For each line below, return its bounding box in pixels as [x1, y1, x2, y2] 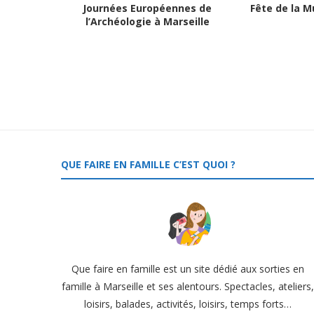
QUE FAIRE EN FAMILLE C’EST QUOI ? [61, 158, 235, 171]
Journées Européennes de [83, 1, 212, 15]
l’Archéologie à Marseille [85, 15, 210, 28]
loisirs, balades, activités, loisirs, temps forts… [84, 297, 292, 310]
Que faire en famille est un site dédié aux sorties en [71, 262, 305, 275]
